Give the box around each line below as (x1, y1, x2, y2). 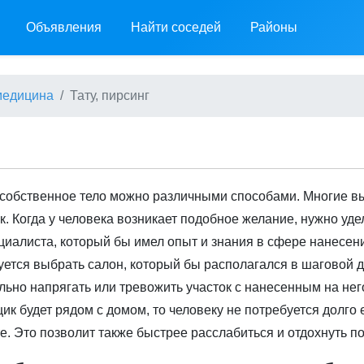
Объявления (26, 20, 102, 34)
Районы (250, 20, 297, 34)
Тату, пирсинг (70, 89, 149, 102)
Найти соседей (131, 20, 221, 34)
